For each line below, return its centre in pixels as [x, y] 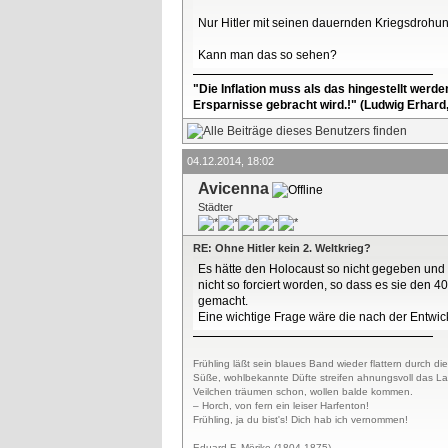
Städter [215, 207]
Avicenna [233, 188]
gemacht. [223, 301]
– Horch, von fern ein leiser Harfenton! [281, 405]
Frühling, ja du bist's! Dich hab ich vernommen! [300, 419]
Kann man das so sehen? [267, 55]
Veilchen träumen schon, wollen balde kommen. [303, 391]
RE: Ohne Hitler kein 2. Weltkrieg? [282, 248]
